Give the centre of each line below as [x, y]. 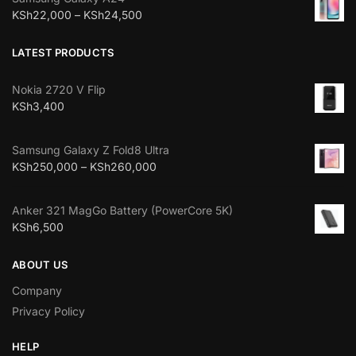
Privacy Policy [48, 311]
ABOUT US [40, 264]
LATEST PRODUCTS [63, 52]
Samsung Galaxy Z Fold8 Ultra [91, 150]
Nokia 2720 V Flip [59, 90]
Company [37, 291]
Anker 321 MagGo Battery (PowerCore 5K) [122, 211]
